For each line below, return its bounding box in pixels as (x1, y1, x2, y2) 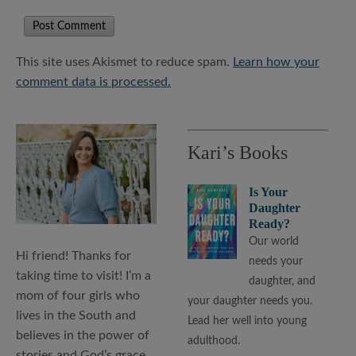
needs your (249, 255, 304, 267)
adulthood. (188, 335, 241, 346)
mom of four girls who (16, 289, 140, 303)
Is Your (249, 184, 288, 199)
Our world (249, 235, 300, 247)
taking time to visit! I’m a (16, 269, 151, 283)
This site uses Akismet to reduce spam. (16, 55, 233, 68)
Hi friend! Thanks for (16, 250, 131, 263)
